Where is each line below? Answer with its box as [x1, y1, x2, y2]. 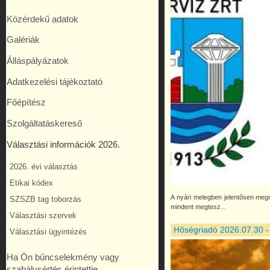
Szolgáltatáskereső [7, 119, 82, 128]
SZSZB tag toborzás [10, 195, 81, 204]
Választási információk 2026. [7, 139, 120, 149]
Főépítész [7, 98, 46, 108]
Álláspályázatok [7, 56, 69, 66]
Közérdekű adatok [7, 14, 78, 24]
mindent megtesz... [171, 203, 227, 210]
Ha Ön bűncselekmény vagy [7, 253, 119, 263]
